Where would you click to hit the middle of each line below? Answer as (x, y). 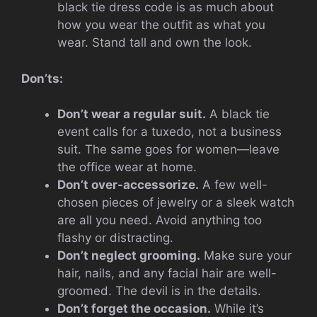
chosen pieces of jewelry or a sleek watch (176, 203)
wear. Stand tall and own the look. (155, 43)
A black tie (238, 114)
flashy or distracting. (115, 238)
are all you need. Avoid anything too (160, 220)
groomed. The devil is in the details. (159, 291)
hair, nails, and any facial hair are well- (167, 273)
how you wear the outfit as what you (161, 25)
